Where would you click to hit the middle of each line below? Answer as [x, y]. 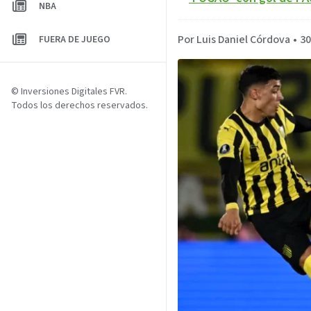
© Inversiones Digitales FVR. [69, 92]
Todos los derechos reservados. [79, 106]
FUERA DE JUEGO [75, 40]
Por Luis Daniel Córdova [234, 40]
